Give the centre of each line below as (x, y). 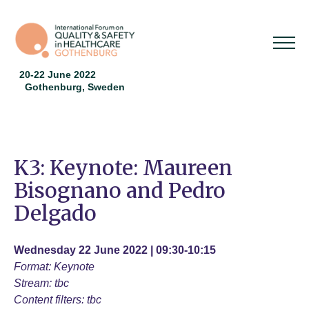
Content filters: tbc (58, 300)
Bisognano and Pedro (120, 191)
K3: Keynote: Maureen (123, 168)
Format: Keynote (54, 267)
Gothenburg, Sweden (74, 87)
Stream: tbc (41, 283)
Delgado (55, 213)
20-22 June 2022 (57, 75)
